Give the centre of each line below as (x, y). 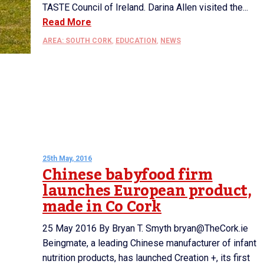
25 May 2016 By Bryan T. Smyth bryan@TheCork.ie (145, 228)
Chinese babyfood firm (128, 175)
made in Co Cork (102, 207)
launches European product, (147, 191)
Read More (67, 22)
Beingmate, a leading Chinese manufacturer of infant (149, 243)
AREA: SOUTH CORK (77, 41)
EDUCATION (136, 41)
